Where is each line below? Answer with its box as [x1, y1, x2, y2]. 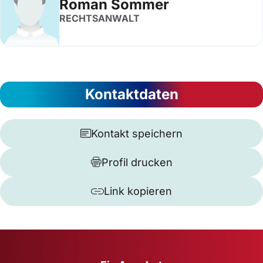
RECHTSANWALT [59, 12, 140, 24]
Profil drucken [101, 156, 173, 168]
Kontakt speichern [91, 127, 183, 140]
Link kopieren [104, 185, 172, 197]
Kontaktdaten [85, 85, 178, 103]
